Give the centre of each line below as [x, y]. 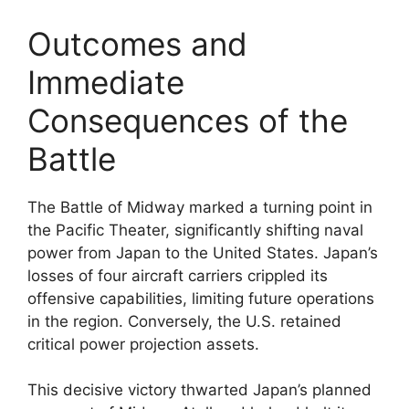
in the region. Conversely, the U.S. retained [184, 321]
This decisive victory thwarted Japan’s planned [199, 390]
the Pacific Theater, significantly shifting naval [195, 230]
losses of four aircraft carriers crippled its [178, 275]
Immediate [106, 82]
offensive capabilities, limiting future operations [201, 298]
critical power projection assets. [143, 344]
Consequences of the [188, 120]
